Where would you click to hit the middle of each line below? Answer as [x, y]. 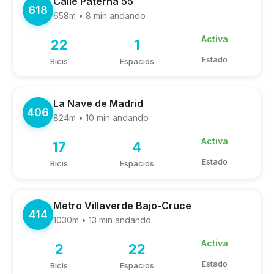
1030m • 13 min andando [102, 220]
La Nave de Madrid [98, 103]
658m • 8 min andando [99, 16]
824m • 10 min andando [101, 118]
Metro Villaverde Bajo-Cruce [122, 206]
